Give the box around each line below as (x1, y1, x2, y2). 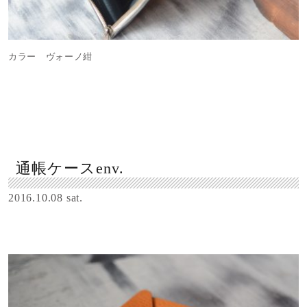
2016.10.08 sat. (8, 192, 83, 204)
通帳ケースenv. (15, 160, 125, 177)
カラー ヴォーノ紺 (8, 51, 93, 62)
